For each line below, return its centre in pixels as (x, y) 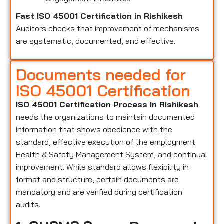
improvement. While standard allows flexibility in (102, 167)
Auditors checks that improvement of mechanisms (108, 28)
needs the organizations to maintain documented (105, 117)
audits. (28, 205)
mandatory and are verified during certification (99, 192)
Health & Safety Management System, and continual (112, 155)
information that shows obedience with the (94, 130)
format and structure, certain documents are (97, 180)
